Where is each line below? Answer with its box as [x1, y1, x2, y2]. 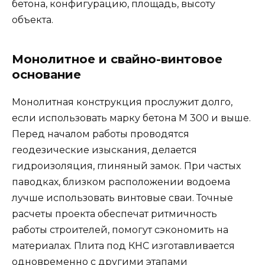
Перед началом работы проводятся [12, 128, 189, 140]
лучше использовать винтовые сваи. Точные [12, 192, 233, 204]
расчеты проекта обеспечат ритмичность [12, 208, 217, 220]
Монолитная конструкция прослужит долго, [12, 96, 232, 108]
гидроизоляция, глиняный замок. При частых [12, 160, 241, 172]
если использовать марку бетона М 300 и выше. [12, 112, 251, 124]
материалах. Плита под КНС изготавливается [12, 240, 235, 252]
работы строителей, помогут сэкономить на [12, 224, 228, 236]
